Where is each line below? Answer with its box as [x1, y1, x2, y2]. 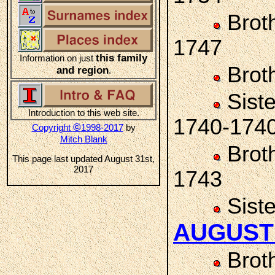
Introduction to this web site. [28, 107, 139, 118]
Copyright [31, 122, 73, 133]
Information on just [20, 53, 96, 63]
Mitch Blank [60, 134, 107, 144]
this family [96, 52, 147, 64]
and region [56, 64, 109, 76]
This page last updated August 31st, [12, 153, 155, 164]
